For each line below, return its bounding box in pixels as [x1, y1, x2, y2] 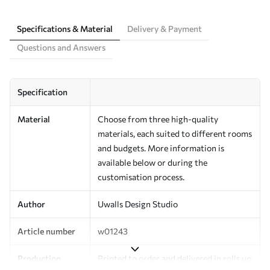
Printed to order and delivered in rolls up [98, 253, 251, 263]
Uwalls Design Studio [98, 198, 178, 209]
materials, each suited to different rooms [98, 128, 252, 139]
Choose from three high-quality [98, 113, 218, 124]
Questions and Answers [17, 42, 105, 52]
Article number [17, 225, 75, 236]
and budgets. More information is [98, 142, 224, 153]
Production [17, 253, 61, 263]
